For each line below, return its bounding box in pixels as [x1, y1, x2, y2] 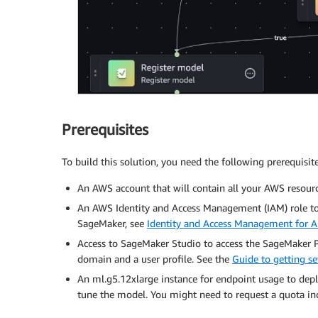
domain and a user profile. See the [77, 252, 232, 265]
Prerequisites [62, 121, 148, 139]
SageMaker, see [77, 216, 147, 229]
